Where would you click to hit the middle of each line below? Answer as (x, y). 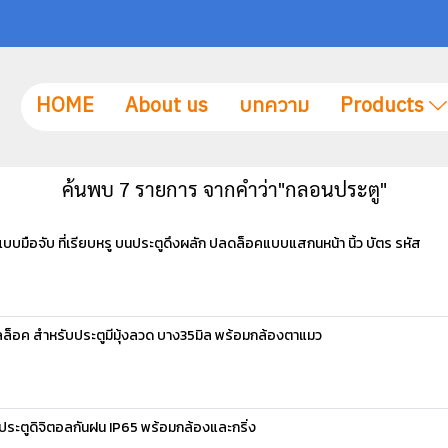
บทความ (274, 107)
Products (385, 107)
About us (167, 107)
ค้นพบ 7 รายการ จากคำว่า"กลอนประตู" (224, 189)
